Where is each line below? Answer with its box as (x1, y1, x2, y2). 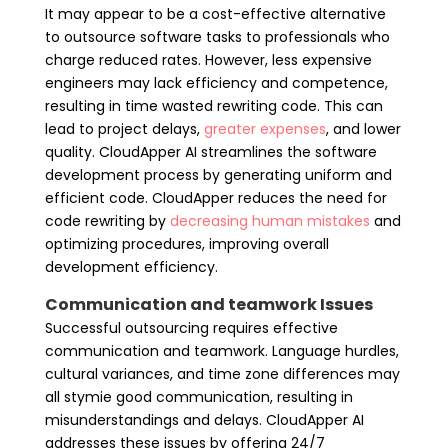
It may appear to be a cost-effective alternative (44, 3, 386, 24)
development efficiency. (44, 256, 218, 277)
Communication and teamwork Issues (44, 292, 373, 316)
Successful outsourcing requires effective (44, 317, 338, 338)
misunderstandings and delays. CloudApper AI (44, 409, 364, 430)
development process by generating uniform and (44, 164, 392, 185)
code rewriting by (44, 210, 170, 231)
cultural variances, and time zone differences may (44, 363, 400, 384)
